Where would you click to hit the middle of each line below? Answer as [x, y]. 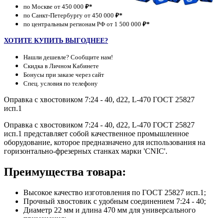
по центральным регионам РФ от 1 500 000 [83, 24]
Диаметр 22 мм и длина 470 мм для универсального [109, 210]
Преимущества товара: [65, 172]
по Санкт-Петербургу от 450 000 [69, 15]
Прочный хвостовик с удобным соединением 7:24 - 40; [115, 201]
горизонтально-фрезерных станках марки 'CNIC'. [86, 151]
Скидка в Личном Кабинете [61, 66]
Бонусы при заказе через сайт [64, 74]
